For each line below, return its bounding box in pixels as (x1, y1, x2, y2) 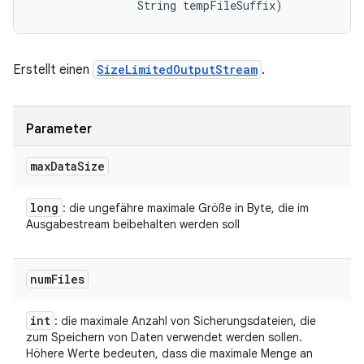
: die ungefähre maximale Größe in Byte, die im (63, 201, 309, 215)
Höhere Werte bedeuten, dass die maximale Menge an (26, 346, 313, 361)
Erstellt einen (13, 62, 93, 78)
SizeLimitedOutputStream (97, 62, 258, 77)
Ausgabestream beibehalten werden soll (26, 217, 240, 232)
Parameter (26, 121, 92, 137)
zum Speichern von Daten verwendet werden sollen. (26, 330, 302, 344)
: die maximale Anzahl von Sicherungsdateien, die (54, 314, 316, 328)
